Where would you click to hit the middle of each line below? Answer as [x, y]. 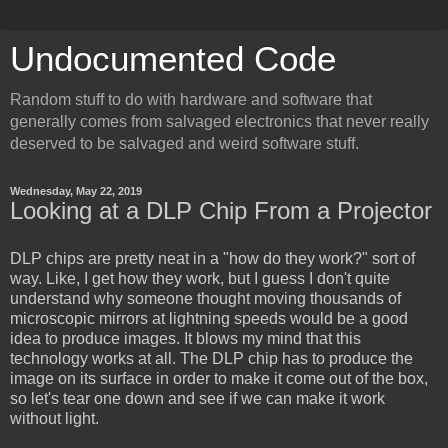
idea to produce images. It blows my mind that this [185, 338]
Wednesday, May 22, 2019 [76, 191]
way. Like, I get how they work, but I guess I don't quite [200, 278]
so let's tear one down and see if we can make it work [197, 398]
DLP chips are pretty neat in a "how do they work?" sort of [212, 258]
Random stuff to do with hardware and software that [191, 99]
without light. [54, 418]
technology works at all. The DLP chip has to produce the [211, 358]
